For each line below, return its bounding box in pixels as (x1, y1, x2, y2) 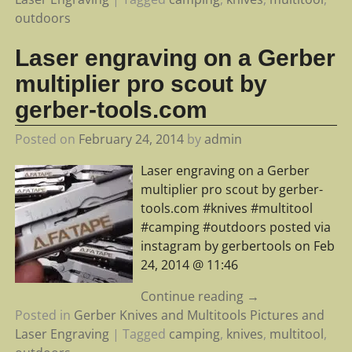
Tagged (122, 324, 166, 343)
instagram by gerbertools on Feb (140, 236, 335, 255)
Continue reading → (140, 287, 259, 305)
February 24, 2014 (78, 130, 184, 148)
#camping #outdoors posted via (140, 218, 331, 236)
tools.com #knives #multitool (140, 199, 313, 217)
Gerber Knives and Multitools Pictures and (73, 306, 324, 324)
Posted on (14, 130, 79, 148)
